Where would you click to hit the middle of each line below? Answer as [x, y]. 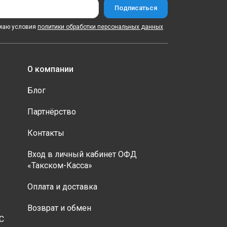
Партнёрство [51, 112]
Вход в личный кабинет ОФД [82, 154]
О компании [50, 69]
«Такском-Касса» [60, 165]
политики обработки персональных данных [100, 27]
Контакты [46, 133]
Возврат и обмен [59, 208]
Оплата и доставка [62, 187]
